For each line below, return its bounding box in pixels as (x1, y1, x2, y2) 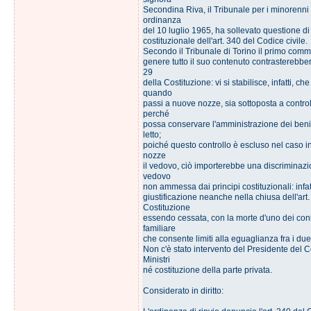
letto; (142, 130, 161, 140)
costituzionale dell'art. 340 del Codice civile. (142, 36, 308, 46)
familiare (142, 224, 176, 233)
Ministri (142, 255, 170, 264)
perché (142, 109, 169, 119)
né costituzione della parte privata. (142, 265, 272, 275)
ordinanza (142, 15, 181, 25)
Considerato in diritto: (142, 286, 224, 296)
